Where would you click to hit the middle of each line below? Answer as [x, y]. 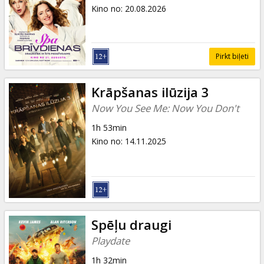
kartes [41, 18]
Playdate [110, 240]
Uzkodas [47, 53]
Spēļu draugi [131, 225]
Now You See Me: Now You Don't [165, 108]
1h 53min [109, 127]
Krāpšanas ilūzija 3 [150, 92]
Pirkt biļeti [232, 56]
